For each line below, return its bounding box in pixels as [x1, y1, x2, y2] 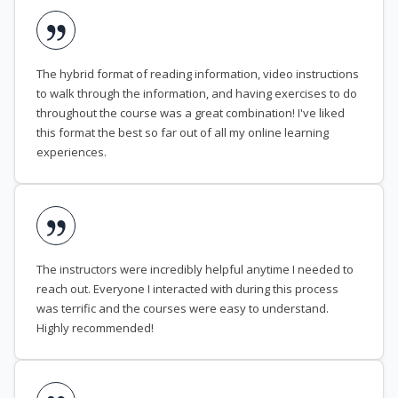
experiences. [36, 144, 107, 161]
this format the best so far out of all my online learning [36, 124, 329, 141]
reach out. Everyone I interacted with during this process [36, 281, 338, 298]
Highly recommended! [36, 320, 154, 337]
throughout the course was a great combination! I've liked [36, 105, 345, 122]
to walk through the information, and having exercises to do [36, 85, 357, 102]
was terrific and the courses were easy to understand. [36, 300, 329, 317]
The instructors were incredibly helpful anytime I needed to [36, 261, 354, 278]
